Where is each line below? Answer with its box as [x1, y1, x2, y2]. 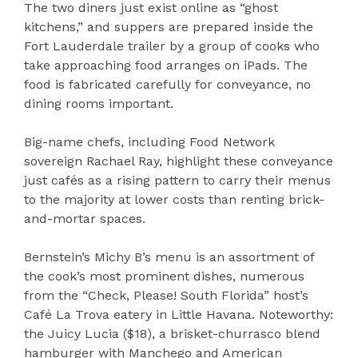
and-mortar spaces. [24, 210, 145, 226]
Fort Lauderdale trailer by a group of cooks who [24, 38, 320, 54]
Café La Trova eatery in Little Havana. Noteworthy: [24, 306, 333, 322]
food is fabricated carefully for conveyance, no [24, 76, 311, 92]
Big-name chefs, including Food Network [24, 133, 275, 149]
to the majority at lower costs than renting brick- [24, 191, 324, 207]
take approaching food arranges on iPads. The [24, 57, 308, 73]
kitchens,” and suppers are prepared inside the [24, 18, 313, 34]
